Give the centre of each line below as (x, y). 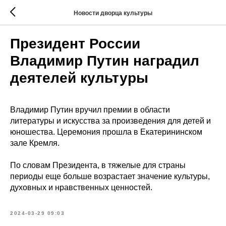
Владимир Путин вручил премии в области (90, 110)
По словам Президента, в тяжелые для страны (98, 165)
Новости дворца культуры (113, 13)
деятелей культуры (79, 78)
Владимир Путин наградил (105, 61)
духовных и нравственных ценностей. (81, 187)
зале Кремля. (35, 143)
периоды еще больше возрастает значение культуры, (110, 176)
